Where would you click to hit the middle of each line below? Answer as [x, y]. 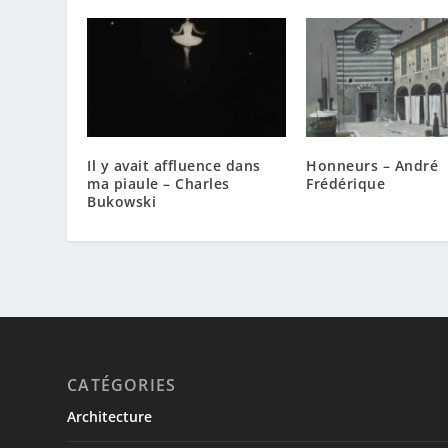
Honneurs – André [372, 166]
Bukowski [122, 202]
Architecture [110, 417]
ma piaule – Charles [158, 184]
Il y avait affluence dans [174, 166]
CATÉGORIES [122, 385]
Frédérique [345, 184]
